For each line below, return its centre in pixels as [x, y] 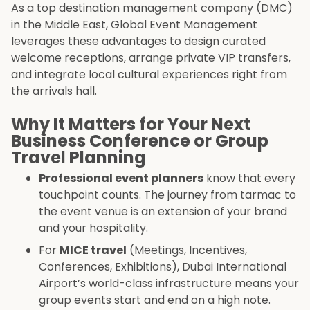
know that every [249, 179]
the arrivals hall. [54, 91]
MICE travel [93, 250]
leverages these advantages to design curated [138, 42]
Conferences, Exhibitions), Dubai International [163, 267]
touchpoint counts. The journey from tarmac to [167, 195]
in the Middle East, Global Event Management [134, 25]
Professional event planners [121, 179]
